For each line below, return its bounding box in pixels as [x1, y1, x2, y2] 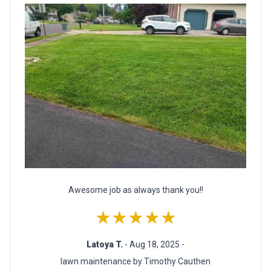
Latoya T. [87, 239, 125, 249]
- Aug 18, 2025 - [125, 239, 184, 249]
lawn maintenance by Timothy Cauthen [60, 256, 211, 266]
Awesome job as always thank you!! [68, 184, 203, 195]
